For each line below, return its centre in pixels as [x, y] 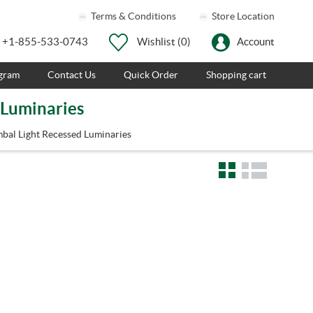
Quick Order [151, 74]
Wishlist [156, 42]
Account [256, 42]
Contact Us [71, 74]
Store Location [242, 16]
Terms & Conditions [132, 16]
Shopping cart [236, 74]
